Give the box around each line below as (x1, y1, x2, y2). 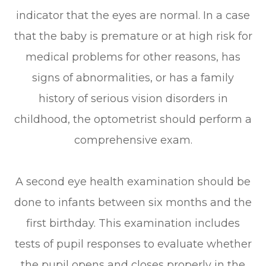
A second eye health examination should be (15, 175, 251, 188)
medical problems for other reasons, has (26, 50, 240, 64)
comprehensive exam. (74, 133, 192, 147)
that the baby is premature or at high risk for (14, 29, 252, 43)
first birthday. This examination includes (26, 216, 240, 230)
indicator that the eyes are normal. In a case (16, 8, 250, 22)
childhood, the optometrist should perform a (14, 112, 252, 126)
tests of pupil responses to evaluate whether (14, 237, 252, 251)
